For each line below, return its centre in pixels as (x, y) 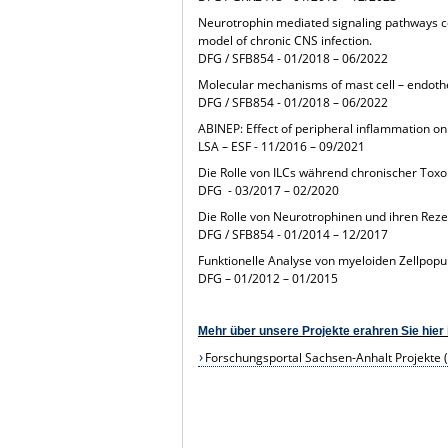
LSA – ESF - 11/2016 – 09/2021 (282, 147)
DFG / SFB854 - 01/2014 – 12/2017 (293, 235)
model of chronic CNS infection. (285, 41)
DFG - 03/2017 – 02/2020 (269, 191)
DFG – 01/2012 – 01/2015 (268, 279)
